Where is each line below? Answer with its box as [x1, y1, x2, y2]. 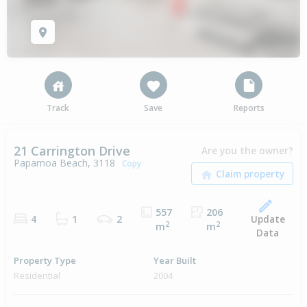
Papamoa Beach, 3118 [14, 156, 115, 170]
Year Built [153, 254, 196, 267]
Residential [14, 269, 60, 282]
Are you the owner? [201, 144, 293, 158]
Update [250, 212, 285, 226]
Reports [233, 102, 265, 114]
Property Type [14, 254, 76, 267]
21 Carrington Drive [14, 143, 130, 160]
